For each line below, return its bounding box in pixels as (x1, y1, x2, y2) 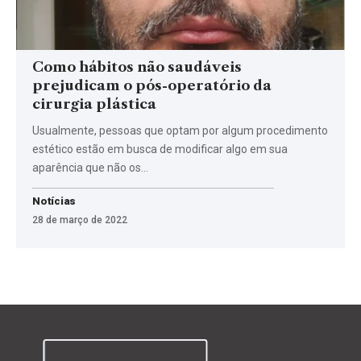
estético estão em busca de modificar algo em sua (32, 143, 288, 156)
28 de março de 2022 (32, 214, 127, 226)
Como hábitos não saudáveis (32, 59, 242, 76)
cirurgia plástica (32, 96, 156, 113)
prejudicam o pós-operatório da (32, 77, 272, 94)
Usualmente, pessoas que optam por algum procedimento (32, 124, 328, 138)
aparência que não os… (32, 161, 148, 175)
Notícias (32, 195, 77, 208)
